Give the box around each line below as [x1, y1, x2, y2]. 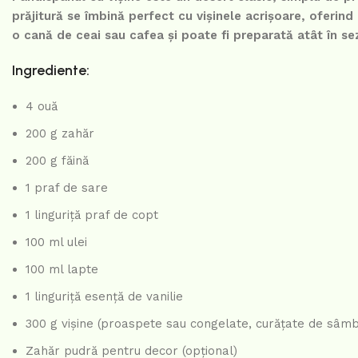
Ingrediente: [12, 62, 89, 80]
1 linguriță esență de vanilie [26, 289, 183, 304]
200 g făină [26, 153, 89, 169]
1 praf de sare [26, 181, 108, 196]
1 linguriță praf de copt [26, 208, 158, 223]
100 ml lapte [26, 262, 98, 277]
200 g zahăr [26, 126, 94, 141]
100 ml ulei [26, 235, 87, 250]
